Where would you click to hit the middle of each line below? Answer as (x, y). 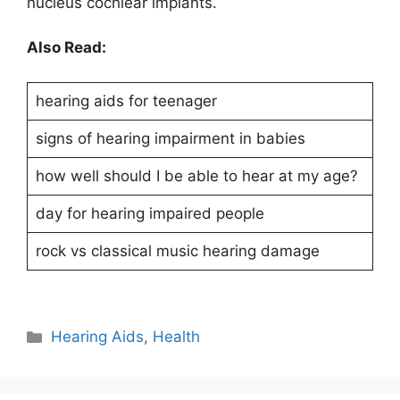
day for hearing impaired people (150, 213)
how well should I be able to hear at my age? (196, 175)
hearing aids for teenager (126, 100)
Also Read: (67, 48)
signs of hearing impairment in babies (170, 138)
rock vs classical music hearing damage (177, 250)
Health (177, 337)
